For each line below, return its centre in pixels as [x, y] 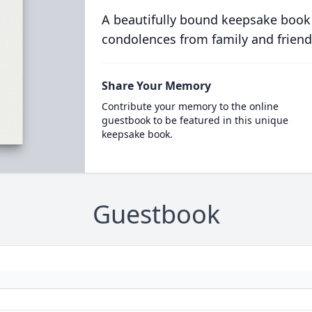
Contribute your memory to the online [190, 106]
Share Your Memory [156, 86]
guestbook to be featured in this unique [195, 120]
